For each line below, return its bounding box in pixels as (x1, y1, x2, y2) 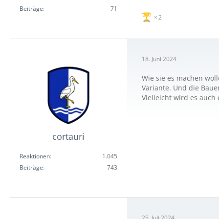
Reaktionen (20, 152, 50, 160)
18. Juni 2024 (142, 54, 176, 63)
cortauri (52, 131, 85, 142)
